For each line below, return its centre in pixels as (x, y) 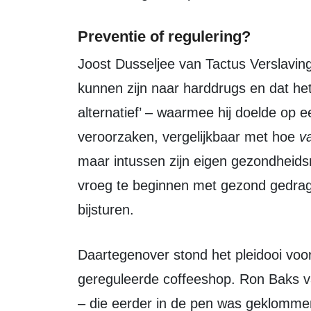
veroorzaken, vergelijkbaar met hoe (188, 137)
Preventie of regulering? (164, 36)
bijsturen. (106, 210)
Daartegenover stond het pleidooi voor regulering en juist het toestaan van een (83, 255)
